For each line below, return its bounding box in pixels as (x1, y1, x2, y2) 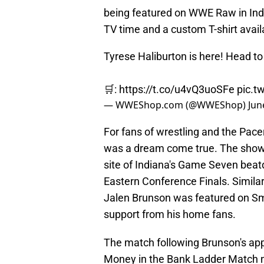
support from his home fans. (104, 208, 236, 221)
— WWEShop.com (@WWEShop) (104, 98, 248, 112)
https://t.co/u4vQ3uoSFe (119, 83, 235, 96)
